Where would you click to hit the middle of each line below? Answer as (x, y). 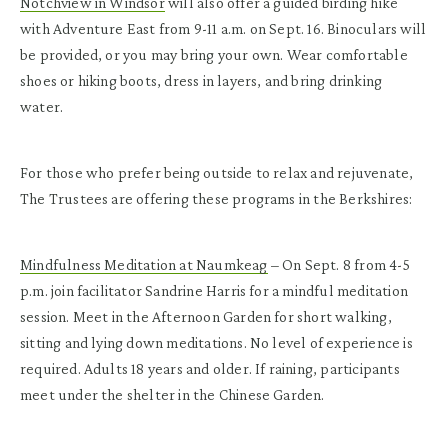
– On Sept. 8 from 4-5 (338, 264)
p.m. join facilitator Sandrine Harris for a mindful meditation (214, 290)
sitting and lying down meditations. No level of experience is (216, 342)
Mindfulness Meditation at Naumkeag (144, 264)
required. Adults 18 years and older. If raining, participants (210, 368)
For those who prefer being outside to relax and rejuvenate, (217, 172)
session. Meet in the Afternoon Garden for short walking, (206, 316)
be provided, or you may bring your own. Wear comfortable (214, 54)
